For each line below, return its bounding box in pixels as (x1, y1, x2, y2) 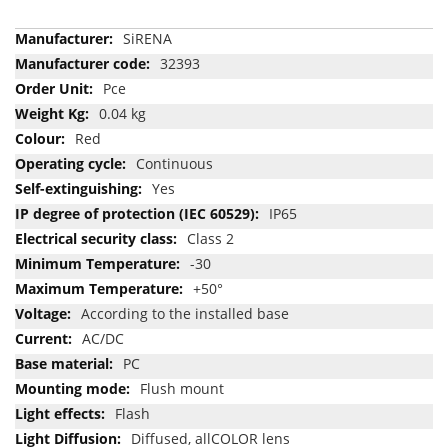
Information (14, 47, 93, 67)
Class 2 (187, 228, 234, 248)
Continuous (136, 153, 213, 173)
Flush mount (140, 378, 224, 398)
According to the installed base (81, 303, 289, 323)
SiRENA (123, 28, 172, 48)
